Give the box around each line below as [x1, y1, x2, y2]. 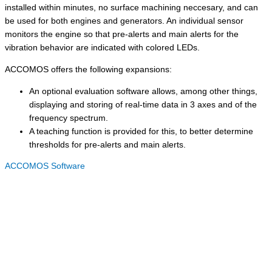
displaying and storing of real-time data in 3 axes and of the [29, 100, 257, 109]
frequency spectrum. [29, 113, 108, 123]
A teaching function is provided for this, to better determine [29, 126, 253, 136]
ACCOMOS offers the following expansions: [5, 64, 172, 74]
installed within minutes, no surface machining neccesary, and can [5, 3, 258, 13]
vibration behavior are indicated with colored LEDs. [5, 43, 202, 53]
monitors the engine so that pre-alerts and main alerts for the [5, 30, 239, 39]
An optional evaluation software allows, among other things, [29, 86, 257, 96]
